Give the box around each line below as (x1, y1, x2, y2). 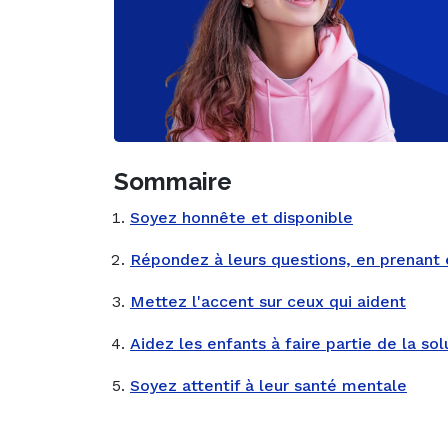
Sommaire (114, 167, 232, 197)
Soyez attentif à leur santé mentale (130, 376, 407, 396)
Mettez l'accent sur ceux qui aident (130, 292, 406, 312)
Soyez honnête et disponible (130, 208, 353, 228)
